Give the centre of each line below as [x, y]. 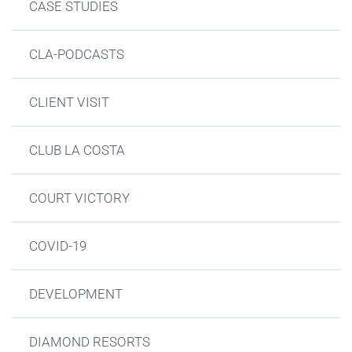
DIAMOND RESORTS [90, 341]
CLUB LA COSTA [77, 150]
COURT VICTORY [80, 198]
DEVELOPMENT [76, 293]
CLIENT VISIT [70, 102]
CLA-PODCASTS [77, 54]
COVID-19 [58, 246]
